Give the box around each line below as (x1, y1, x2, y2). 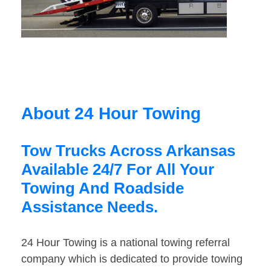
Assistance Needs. (21, 198, 158, 217)
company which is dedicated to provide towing (21, 253, 243, 266)
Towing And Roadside (21, 179, 184, 198)
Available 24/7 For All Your (21, 160, 214, 179)
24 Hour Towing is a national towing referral (21, 237, 230, 249)
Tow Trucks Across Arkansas (21, 142, 235, 160)
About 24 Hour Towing (21, 104, 201, 123)
